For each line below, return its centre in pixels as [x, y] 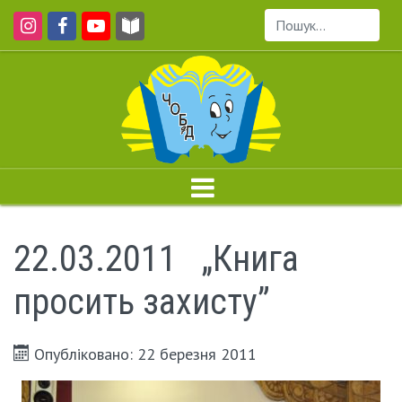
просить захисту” [142, 302]
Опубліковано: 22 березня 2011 [145, 354]
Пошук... [290, 35]
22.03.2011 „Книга [156, 259]
